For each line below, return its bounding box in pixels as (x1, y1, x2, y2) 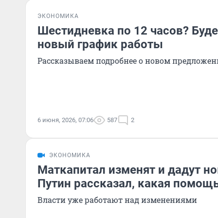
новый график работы (37, 37, 163, 51)
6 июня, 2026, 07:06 (37, 116, 93, 124)
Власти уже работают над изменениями (37, 195, 197, 205)
